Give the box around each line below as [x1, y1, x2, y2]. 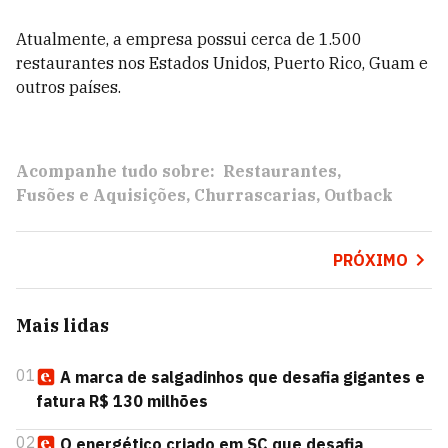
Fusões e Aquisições [16, 185, 186, 205]
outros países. [16, 77, 121, 97]
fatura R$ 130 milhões [36, 391, 208, 411]
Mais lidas [16, 314, 109, 337]
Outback [324, 185, 393, 205]
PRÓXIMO [332, 250, 408, 270]
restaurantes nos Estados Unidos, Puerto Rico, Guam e [16, 53, 428, 73]
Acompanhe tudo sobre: [16, 161, 215, 181]
